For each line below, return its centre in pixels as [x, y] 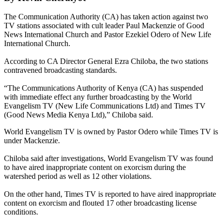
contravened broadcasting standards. [60, 70]
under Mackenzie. [32, 141]
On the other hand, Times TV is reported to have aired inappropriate [110, 194]
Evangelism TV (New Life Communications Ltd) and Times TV [105, 106]
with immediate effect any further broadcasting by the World [98, 97]
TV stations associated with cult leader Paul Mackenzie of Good [104, 26]
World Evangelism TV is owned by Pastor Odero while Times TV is [111, 132]
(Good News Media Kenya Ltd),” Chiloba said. [79, 115]
